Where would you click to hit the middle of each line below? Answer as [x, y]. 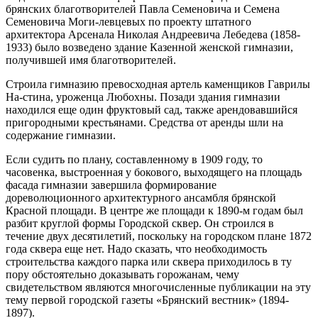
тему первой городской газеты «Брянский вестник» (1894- [147, 300]
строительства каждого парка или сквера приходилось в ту [149, 262]
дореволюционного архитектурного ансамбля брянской [141, 198]
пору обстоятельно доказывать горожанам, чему [122, 275]
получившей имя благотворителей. [91, 60]
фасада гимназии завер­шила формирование [111, 185]
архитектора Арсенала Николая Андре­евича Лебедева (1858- [153, 35]
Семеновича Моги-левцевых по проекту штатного [128, 22]
